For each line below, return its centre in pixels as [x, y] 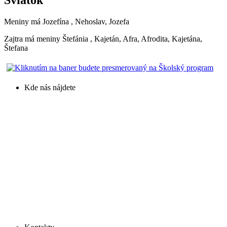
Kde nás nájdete [50, 87]
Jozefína [56, 21]
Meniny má [23, 21]
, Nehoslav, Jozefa [100, 21]
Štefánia [75, 39]
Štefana [16, 48]
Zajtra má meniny [33, 39]
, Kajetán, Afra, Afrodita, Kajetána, [146, 39]
